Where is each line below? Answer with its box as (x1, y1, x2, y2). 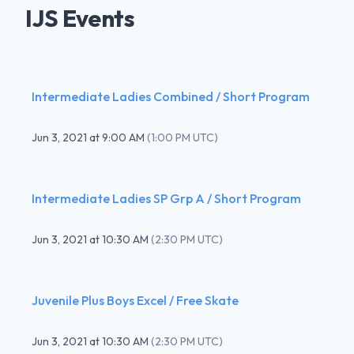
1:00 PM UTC (151, 130, 214, 145)
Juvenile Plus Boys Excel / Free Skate (32, 292, 239, 308)
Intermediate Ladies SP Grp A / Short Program (32, 190, 301, 206)
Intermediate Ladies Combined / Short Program (32, 88, 310, 104)
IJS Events (25, 2, 134, 33)
